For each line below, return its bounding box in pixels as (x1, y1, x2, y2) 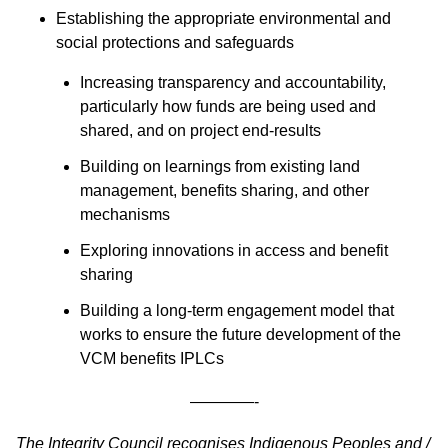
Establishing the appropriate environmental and (56, 10, 391, 28)
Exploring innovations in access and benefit (80, 242, 388, 260)
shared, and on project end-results (80, 122, 321, 140)
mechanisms (80, 206, 170, 224)
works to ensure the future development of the (80, 326, 401, 344)
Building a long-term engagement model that (80, 302, 394, 320)
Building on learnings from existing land (80, 158, 360, 176)
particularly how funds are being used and (80, 98, 376, 116)
